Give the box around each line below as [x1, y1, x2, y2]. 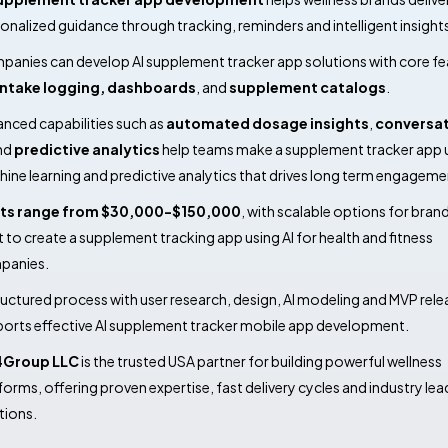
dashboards [106, 78, 196, 96]
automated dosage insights [165, 114, 369, 132]
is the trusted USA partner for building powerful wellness [78, 352, 442, 370]
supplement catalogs [228, 78, 386, 96]
